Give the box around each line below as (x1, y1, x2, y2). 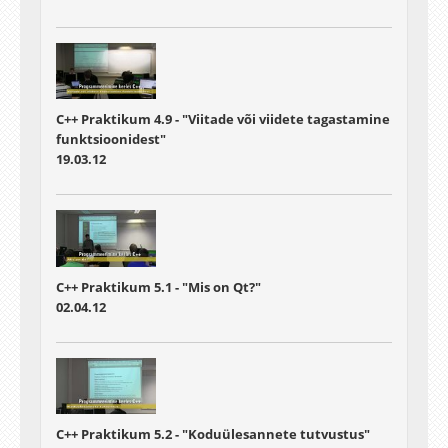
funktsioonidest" (56, 130, 166, 149)
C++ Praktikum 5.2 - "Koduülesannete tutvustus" (56, 424, 370, 443)
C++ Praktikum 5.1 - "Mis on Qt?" (56, 277, 261, 296)
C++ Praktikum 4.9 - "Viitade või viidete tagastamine (56, 110, 390, 129)
